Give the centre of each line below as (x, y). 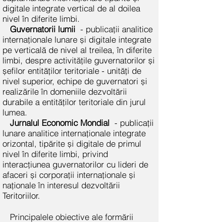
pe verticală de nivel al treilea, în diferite (77, 50)
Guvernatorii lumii (43, 29)
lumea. (15, 112)
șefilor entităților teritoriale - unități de (72, 71)
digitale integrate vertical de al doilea (71, 8)
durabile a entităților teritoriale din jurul (74, 102)
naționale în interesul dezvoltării (61, 185)
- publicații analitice (116, 29)
